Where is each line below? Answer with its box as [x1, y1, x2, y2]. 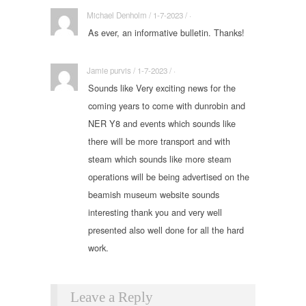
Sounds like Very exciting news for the [88, 81, 236, 95]
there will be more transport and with [88, 135, 230, 148]
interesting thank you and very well [88, 206, 222, 219]
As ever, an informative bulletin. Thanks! [88, 25, 245, 39]
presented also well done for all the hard [88, 223, 244, 237]
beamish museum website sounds [88, 188, 219, 201]
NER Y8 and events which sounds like [88, 117, 236, 130]
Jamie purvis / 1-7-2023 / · [87, 65, 176, 76]
